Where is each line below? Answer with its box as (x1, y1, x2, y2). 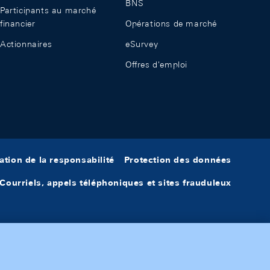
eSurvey (125, 39, 159, 49)
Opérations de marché (125, 19, 217, 28)
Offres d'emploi (125, 60, 187, 69)
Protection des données (124, 154, 231, 166)
